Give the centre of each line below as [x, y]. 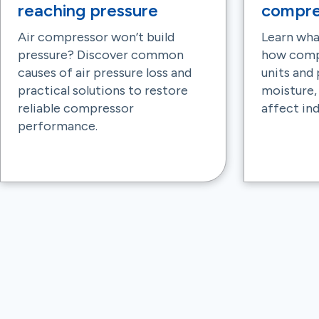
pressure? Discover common [101, 55]
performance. [58, 126]
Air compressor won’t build [96, 37]
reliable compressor [76, 108]
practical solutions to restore [103, 90]
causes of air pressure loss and [105, 73]
